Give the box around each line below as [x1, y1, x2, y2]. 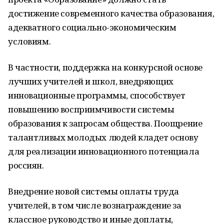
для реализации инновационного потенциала [8, 145, 199, 157]
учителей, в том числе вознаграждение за [8, 199, 181, 211]
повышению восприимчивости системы [8, 103, 174, 115]
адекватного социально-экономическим [8, 21, 176, 33]
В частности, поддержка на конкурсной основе [8, 61, 202, 73]
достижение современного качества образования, [8, 7, 214, 19]
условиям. [8, 35, 51, 47]
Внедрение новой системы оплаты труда [8, 185, 179, 197]
